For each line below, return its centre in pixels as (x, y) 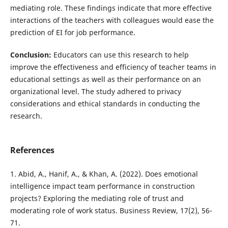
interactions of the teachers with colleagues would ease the (112, 20)
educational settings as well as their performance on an (105, 79)
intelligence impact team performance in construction (102, 186)
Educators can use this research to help (121, 54)
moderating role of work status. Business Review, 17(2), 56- (111, 210)
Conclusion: (32, 54)
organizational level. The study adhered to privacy (95, 91)
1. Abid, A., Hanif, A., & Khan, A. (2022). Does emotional (104, 174)
